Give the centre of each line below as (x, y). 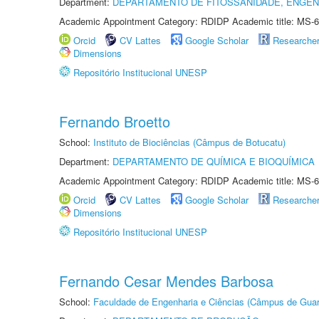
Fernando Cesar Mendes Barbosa (166, 281)
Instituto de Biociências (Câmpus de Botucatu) (189, 142)
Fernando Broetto (115, 121)
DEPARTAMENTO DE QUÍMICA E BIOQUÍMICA (214, 161)
